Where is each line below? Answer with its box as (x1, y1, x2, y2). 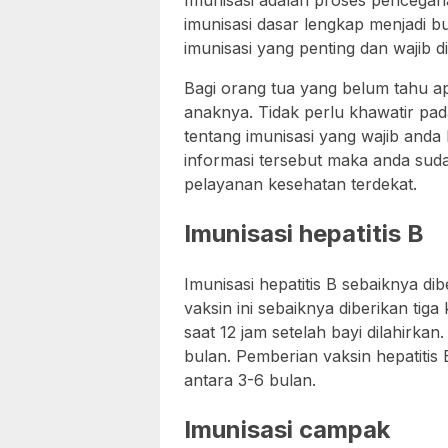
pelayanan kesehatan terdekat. (184, 174, 417, 195)
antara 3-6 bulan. (184, 370, 316, 391)
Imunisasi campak (184, 415, 390, 445)
